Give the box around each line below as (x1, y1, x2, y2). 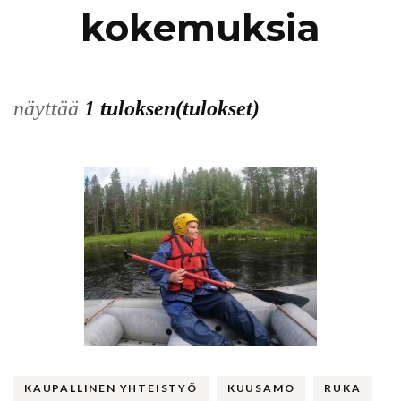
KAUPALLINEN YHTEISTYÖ (24, 380, 198, 395)
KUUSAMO (226, 380, 295, 395)
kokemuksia (81, 4, 320, 51)
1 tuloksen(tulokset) (84, 96, 260, 120)
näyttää (13, 96, 84, 120)
